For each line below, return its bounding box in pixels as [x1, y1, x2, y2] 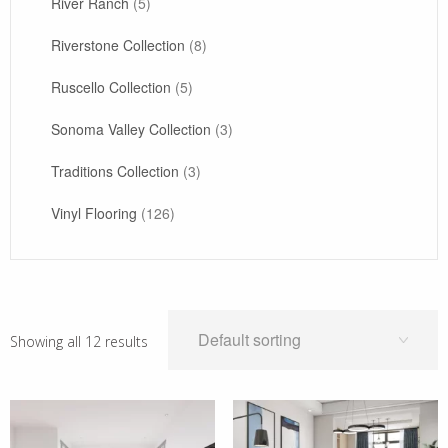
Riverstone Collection [51, 35, 185, 55]
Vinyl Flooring [51, 203, 137, 223]
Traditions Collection [51, 161, 179, 181]
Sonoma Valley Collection [51, 119, 211, 139]
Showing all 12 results [10, 332, 148, 351]
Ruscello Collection [51, 77, 171, 97]
